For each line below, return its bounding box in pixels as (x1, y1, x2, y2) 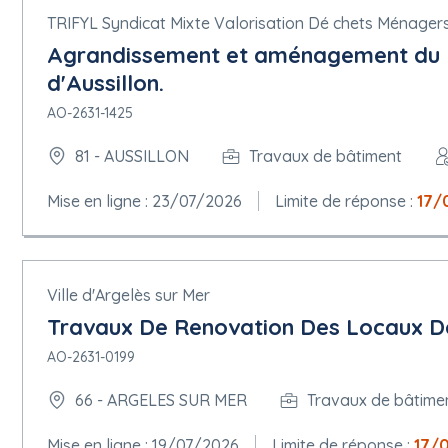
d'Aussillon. (47, 68, 164, 97)
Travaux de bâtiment (249, 146, 402, 167)
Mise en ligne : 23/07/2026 (47, 190, 242, 211)
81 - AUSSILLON (75, 146, 189, 167)
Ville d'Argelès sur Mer (47, 284, 210, 305)
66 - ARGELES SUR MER (75, 390, 247, 411)
